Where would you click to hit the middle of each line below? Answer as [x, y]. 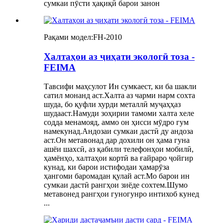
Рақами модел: [68, 37]
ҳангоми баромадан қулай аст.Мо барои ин [117, 176]
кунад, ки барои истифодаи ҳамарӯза [107, 167]
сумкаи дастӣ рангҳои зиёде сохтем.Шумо [116, 185]
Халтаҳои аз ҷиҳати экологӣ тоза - [119, 56]
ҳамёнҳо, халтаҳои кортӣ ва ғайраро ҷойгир [118, 158]
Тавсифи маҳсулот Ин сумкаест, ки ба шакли [120, 87]
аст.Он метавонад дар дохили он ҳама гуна [117, 140]
